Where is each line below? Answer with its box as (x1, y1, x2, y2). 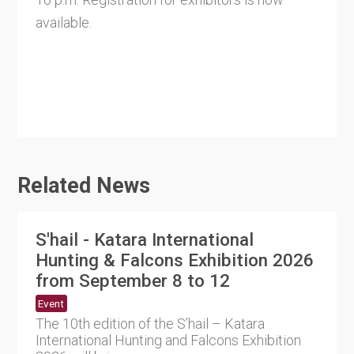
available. (35, 13, 92, 31)
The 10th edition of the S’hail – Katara (35, 314, 265, 332)
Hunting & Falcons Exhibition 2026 (35, 250, 314, 271)
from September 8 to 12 (35, 270, 230, 292)
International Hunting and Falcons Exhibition (35, 331, 301, 348)
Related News (17, 173, 151, 199)
